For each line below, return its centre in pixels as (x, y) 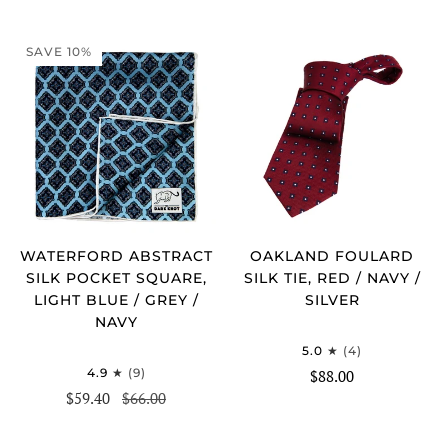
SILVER (332, 299)
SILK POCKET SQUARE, (116, 277)
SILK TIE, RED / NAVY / (332, 277)
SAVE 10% (59, 51)
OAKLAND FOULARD (332, 255)
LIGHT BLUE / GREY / (116, 299)
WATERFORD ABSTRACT (116, 255)
